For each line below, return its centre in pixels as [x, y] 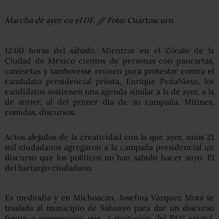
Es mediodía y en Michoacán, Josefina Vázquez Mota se [109, 197]
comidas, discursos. [40, 112]
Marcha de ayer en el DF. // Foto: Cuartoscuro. [90, 20]
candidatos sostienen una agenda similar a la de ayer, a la [109, 91]
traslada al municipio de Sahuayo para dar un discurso [109, 208]
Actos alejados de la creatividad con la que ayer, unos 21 [109, 137]
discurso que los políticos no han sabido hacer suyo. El [109, 157]
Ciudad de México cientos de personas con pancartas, [109, 61]
